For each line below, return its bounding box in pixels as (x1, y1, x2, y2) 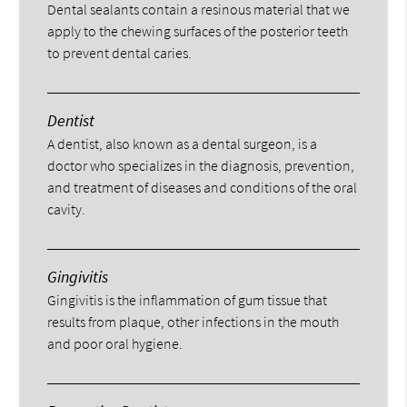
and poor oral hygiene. (47, 333, 184, 352)
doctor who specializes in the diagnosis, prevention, (47, 155, 355, 174)
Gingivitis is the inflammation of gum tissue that (47, 290, 328, 309)
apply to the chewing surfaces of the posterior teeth (47, 21, 349, 40)
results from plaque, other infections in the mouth (47, 312, 340, 331)
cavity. (47, 199, 86, 218)
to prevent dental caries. (47, 43, 193, 62)
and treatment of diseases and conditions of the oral (47, 177, 358, 196)
